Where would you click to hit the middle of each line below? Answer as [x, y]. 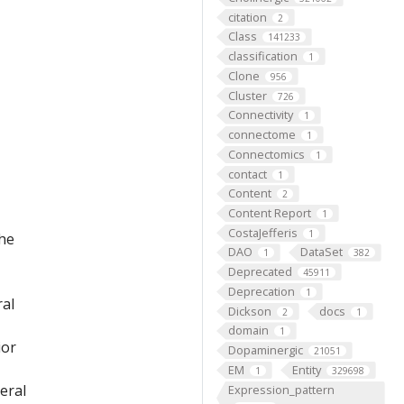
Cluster [247, 95]
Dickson [249, 311]
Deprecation [261, 291]
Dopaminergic [265, 350]
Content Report [269, 212]
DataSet [321, 252]
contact [247, 174]
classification [262, 56]
